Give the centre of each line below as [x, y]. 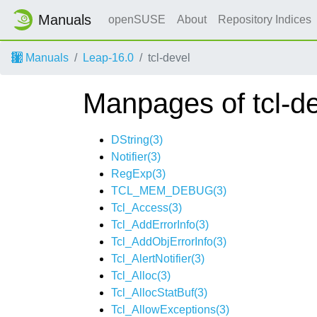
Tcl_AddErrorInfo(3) [160, 225]
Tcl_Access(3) [146, 208]
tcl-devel [169, 58]
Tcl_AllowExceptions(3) [170, 310]
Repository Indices [266, 19]
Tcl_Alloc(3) [141, 276]
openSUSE [137, 19]
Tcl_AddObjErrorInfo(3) [169, 242]
